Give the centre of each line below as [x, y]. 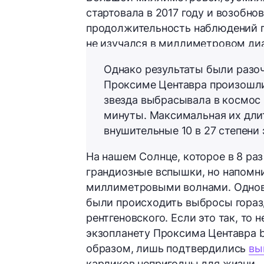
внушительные [143, 130]
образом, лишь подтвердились [167, 248]
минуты [124, 115]
